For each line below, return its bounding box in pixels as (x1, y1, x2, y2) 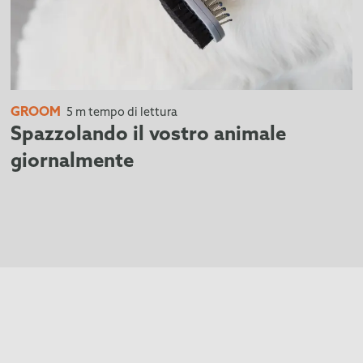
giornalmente (11, 152, 135, 172)
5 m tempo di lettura (64, 106, 178, 119)
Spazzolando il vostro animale (11, 125, 287, 145)
